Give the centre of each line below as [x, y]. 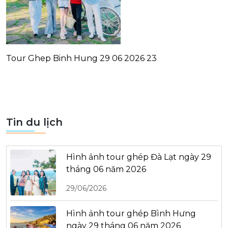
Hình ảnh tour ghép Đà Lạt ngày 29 [139, 157]
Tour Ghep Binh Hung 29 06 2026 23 [81, 58]
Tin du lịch [34, 122]
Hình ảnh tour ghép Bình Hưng [131, 213]
